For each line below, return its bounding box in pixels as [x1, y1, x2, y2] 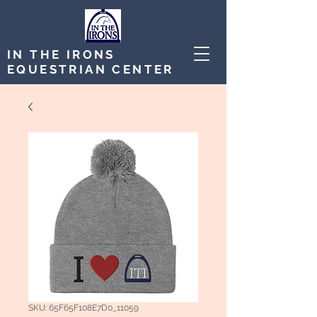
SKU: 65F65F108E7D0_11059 [28, 303, 139, 313]
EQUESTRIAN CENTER [7, 62, 174, 76]
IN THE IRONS [7, 47, 115, 62]
